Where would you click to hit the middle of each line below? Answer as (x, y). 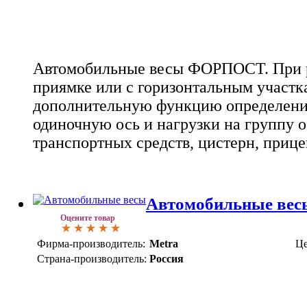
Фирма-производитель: (91, 244)
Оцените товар (88, 218)
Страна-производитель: (92, 259)
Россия (167, 259)
